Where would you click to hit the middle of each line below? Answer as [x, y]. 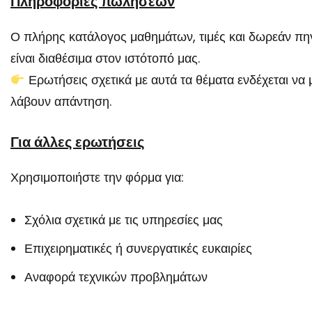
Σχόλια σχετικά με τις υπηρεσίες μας [124, 220]
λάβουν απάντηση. [61, 101]
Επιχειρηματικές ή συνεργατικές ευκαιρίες [138, 248]
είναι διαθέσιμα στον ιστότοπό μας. [105, 58]
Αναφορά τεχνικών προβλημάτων [116, 277]
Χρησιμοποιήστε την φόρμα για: [97, 177]
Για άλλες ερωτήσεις [77, 143]
